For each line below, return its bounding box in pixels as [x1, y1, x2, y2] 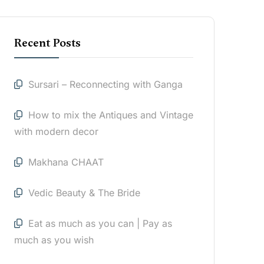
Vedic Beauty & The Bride [28, 186, 140, 199]
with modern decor [14, 125, 98, 137]
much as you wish [14, 233, 94, 246]
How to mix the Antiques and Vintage [28, 108, 193, 121]
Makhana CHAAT [28, 156, 104, 168]
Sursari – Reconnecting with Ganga [28, 78, 186, 90]
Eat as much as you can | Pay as [28, 217, 172, 229]
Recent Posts [14, 35, 81, 50]
